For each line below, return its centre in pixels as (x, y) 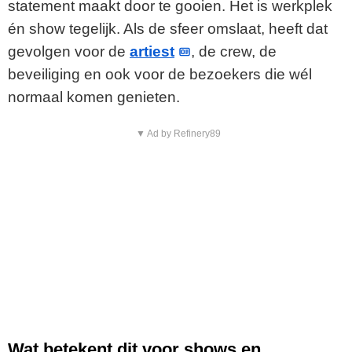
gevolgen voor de (69, 52)
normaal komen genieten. (94, 97)
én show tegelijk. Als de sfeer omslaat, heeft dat (168, 29)
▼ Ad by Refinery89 (178, 134)
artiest (152, 52)
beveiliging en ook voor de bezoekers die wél (160, 75)
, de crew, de (234, 52)
